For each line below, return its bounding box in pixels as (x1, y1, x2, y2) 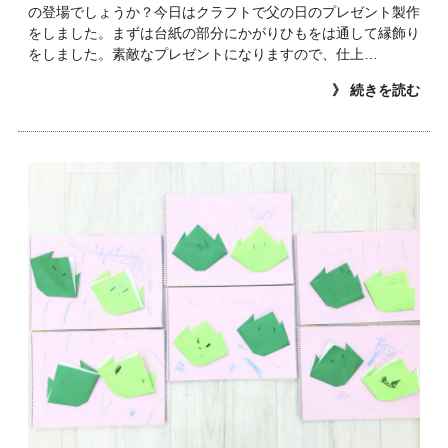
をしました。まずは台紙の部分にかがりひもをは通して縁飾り (27, 25, 420, 42)
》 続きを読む (332, 82, 421, 99)
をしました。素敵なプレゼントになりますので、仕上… (27, 46, 378, 63)
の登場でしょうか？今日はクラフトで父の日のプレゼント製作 (27, 4, 420, 21)
